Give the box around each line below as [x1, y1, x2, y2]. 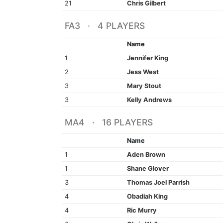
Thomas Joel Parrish [126, 178, 190, 186]
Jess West [126, 68, 159, 76]
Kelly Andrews [126, 96, 172, 104]
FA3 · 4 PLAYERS [64, 20, 145, 31]
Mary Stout [126, 82, 161, 90]
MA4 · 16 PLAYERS [64, 116, 153, 127]
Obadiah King [126, 192, 168, 200]
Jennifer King [126, 54, 168, 62]
